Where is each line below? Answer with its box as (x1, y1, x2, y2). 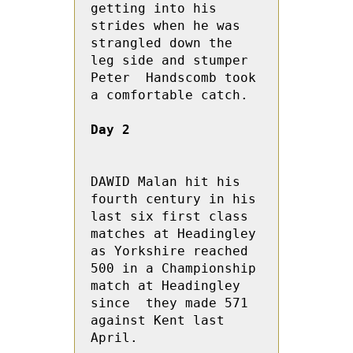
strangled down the (91, 35, 232, 50)
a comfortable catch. (91, 87, 248, 102)
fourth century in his (91, 191, 256, 206)
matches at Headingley (91, 226, 256, 241)
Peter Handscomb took (91, 70, 256, 85)
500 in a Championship (91, 261, 256, 276)
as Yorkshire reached (91, 243, 248, 258)
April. (91, 330, 138, 345)
